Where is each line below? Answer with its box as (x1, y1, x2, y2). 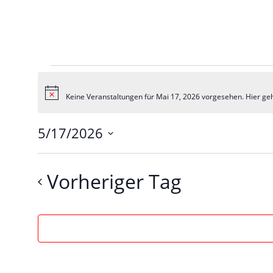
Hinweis (44, 91, 71, 102)
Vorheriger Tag (46, 168, 182, 195)
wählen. (37, 157, 77, 172)
